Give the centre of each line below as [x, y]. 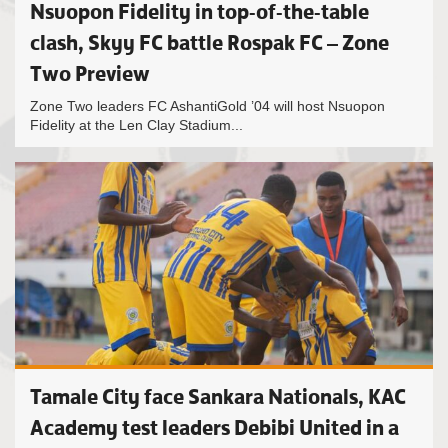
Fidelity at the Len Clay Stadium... [136, 125]
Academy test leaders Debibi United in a [214, 427]
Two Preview [90, 73]
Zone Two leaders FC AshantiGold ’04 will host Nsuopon [207, 106]
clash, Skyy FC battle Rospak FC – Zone [209, 42]
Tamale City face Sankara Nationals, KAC [218, 396]
